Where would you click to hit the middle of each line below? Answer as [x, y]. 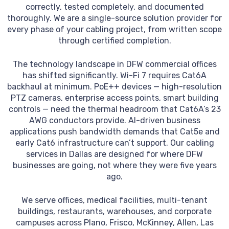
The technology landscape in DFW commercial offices [114, 64]
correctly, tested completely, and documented [114, 7]
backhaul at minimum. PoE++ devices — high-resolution [114, 87]
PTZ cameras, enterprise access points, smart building [114, 98]
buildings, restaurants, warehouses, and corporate [114, 212]
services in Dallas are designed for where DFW [114, 154]
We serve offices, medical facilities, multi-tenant [114, 200]
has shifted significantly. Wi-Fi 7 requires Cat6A [114, 76]
